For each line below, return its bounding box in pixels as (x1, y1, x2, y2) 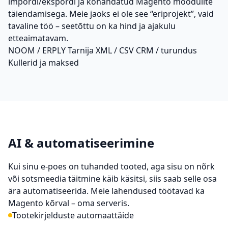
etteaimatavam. (8, 33, 68, 44)
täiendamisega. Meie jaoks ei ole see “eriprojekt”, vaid (8, 8, 214, 19)
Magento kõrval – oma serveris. (8, 197, 129, 209)
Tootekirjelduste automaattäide (12, 210, 134, 221)
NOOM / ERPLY (8, 45, 66, 56)
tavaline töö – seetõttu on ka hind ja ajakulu (8, 20, 176, 32)
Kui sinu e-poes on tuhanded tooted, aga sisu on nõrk (8, 161, 215, 172)
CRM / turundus (136, 45, 197, 56)
